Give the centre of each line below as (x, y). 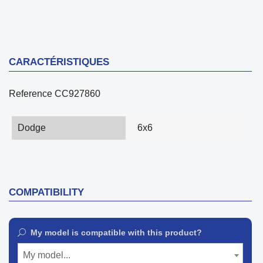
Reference (31, 93)
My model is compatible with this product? (116, 232)
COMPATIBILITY (46, 192)
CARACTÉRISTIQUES (59, 62)
